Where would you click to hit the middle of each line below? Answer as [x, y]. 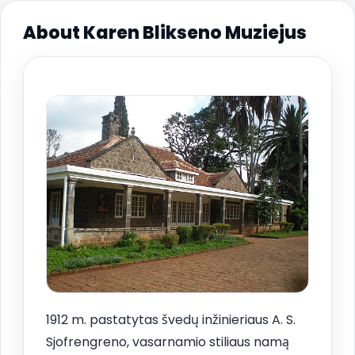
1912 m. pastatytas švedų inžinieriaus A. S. [171, 319]
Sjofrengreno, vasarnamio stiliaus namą [168, 342]
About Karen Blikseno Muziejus [165, 32]
